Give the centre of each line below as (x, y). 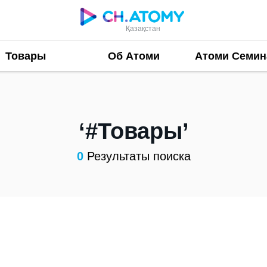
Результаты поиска (137, 156)
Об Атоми (133, 56)
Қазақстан (143, 28)
